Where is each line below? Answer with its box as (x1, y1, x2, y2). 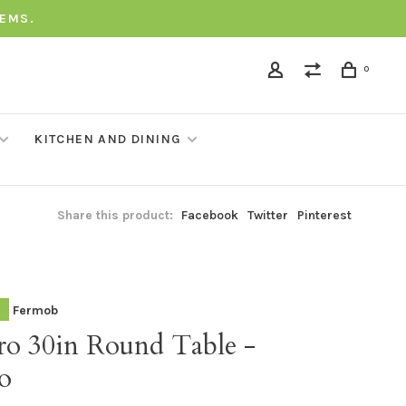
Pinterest (297, 208, 352, 223)
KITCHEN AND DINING (34, 131, 182, 147)
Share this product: (57, 208, 173, 223)
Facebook (181, 208, 238, 223)
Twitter (247, 208, 288, 223)
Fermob (13, 302, 59, 318)
